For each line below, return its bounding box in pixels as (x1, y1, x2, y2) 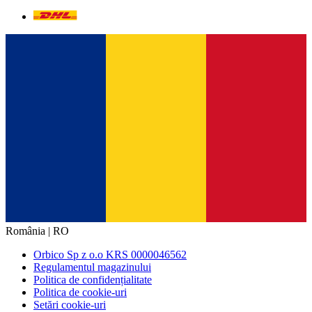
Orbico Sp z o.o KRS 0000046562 (33, 249, 187, 261)
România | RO (6, 225, 69, 237)
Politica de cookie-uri (33, 286, 127, 299)
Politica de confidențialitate (33, 274, 152, 286)
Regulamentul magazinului (33, 261, 151, 274)
